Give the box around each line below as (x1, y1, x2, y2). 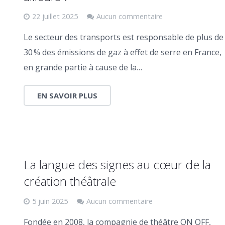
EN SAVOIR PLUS (37, 90, 97, 100)
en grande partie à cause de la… (23, 61, 142, 73)
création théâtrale (23, 172, 116, 189)
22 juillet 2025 (32, 11, 78, 21)
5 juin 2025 (32, 196, 68, 206)
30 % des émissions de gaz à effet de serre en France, (23, 46, 221, 58)
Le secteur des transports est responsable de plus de (23, 31, 223, 43)
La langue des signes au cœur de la (23, 156, 211, 173)
